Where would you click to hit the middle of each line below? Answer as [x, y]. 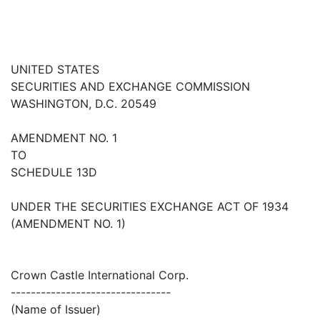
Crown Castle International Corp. [100, 275]
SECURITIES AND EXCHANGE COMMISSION [130, 87]
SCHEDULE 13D [54, 172]
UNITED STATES [55, 70]
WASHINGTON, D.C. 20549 [84, 104]
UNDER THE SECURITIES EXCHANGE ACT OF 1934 [150, 207]
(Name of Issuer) [56, 310]
